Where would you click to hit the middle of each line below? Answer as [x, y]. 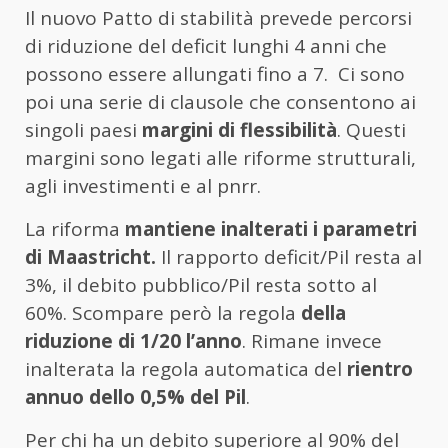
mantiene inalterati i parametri [271, 228]
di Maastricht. [90, 256]
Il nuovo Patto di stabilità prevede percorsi [218, 17]
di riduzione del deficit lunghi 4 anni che [206, 45]
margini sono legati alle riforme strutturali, [220, 157]
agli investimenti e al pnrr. [143, 185]
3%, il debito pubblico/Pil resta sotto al [201, 284]
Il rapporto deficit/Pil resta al [289, 256]
